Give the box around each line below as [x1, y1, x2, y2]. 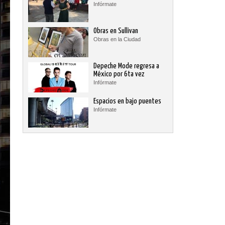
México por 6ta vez [93, 70, 144, 78]
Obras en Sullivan [93, 27, 138, 35]
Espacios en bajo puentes [93, 97, 161, 105]
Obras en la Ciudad [93, 36, 141, 42]
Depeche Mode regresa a [93, 62, 159, 70]
